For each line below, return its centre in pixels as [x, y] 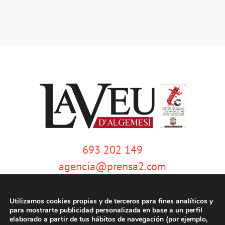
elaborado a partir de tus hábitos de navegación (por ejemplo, [108, 219]
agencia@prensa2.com [113, 166]
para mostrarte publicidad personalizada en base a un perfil [106, 210]
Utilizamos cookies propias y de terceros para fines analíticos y [111, 201]
